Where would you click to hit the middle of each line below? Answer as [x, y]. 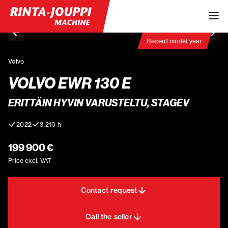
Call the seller [109, 217]
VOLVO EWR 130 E [69, 83]
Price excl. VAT [30, 160]
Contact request [109, 190]
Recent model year [175, 41]
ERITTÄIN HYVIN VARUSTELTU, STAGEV [99, 103]
